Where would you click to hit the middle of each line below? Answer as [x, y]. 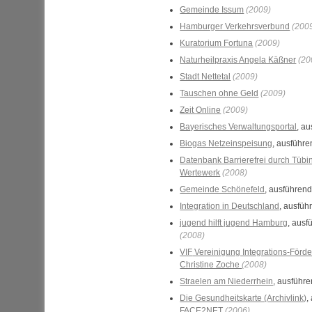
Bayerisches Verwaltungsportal [239, 127]
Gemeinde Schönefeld [223, 189]
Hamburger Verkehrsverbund [235, 26]
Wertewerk [200, 173]
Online [209, 110]
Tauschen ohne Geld [219, 93]
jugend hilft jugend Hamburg [234, 223]
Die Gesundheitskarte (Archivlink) [243, 298]
